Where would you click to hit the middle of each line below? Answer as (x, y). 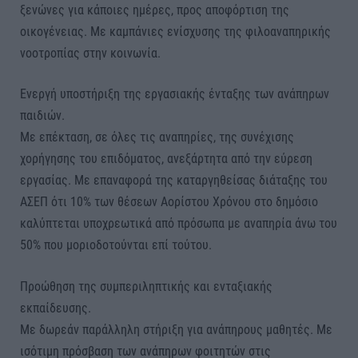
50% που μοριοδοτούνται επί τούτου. (116, 245)
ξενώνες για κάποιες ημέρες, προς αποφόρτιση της (155, 10)
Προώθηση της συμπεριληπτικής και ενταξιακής (146, 286)
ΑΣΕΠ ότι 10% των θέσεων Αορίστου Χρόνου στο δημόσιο (169, 202)
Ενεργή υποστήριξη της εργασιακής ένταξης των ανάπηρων (175, 94)
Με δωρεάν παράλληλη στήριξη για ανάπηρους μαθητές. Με (176, 329)
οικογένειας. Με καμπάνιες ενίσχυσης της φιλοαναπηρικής (175, 31)
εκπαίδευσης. (56, 308)
